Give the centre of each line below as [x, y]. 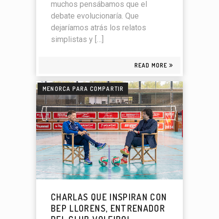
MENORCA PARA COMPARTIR [83, 89]
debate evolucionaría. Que [95, 16]
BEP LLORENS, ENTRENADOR [108, 208]
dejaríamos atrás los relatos [99, 28]
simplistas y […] [77, 40]
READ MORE [151, 66]
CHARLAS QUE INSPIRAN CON [109, 197]
